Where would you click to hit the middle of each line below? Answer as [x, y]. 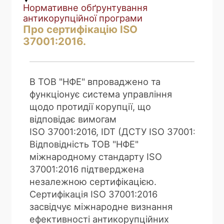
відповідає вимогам [73, 119]
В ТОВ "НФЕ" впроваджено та [95, 82]
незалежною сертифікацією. [93, 182]
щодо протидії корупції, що [90, 107]
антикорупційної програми [82, 18]
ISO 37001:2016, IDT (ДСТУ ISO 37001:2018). [126, 132]
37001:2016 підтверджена [87, 169]
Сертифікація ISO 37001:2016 [94, 194]
